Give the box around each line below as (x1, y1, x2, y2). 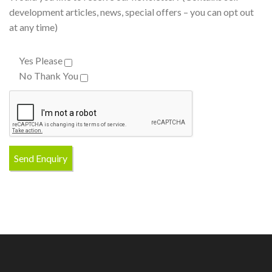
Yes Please (19, 54, 63, 66)
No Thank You (19, 69, 78, 81)
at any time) (9, 21, 58, 33)
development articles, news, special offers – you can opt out (9, 5, 254, 18)
